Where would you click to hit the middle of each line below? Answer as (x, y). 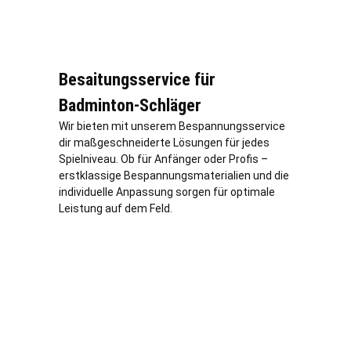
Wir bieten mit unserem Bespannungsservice (172, 127)
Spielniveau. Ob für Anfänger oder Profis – (163, 159)
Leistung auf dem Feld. (116, 209)
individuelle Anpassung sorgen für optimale (167, 192)
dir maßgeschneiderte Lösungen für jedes (164, 143)
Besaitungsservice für (137, 80)
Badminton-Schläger (130, 106)
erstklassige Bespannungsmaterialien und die (174, 176)
